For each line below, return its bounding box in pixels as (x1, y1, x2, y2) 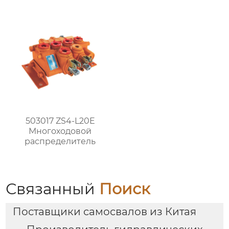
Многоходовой (29, 126, 92, 136)
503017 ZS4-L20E (25, 116, 95, 126)
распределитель (25, 136, 96, 146)
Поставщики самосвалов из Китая (12, 205, 196, 218)
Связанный (6, 179, 100, 198)
